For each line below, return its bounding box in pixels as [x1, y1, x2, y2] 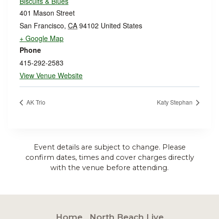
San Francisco [20, 21, 64, 30]
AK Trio [25, 97, 45, 106]
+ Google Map [20, 33, 64, 43]
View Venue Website [20, 70, 83, 80]
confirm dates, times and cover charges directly [25, 153, 194, 162]
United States [101, 21, 142, 30]
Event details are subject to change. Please [33, 142, 186, 152]
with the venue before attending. [50, 163, 169, 172]
